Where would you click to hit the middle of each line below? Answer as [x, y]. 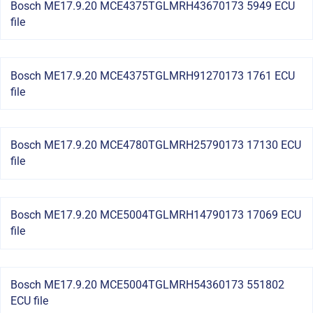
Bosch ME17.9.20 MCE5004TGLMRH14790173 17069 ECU [155, 215]
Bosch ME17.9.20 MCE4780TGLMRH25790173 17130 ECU [155, 145]
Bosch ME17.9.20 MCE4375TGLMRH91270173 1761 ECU [152, 75]
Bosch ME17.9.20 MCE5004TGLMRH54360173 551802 [147, 285]
